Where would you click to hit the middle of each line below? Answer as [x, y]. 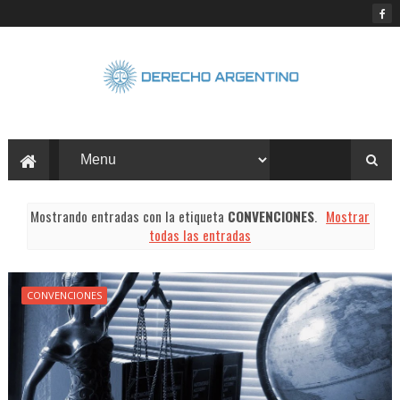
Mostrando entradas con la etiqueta [129, 216]
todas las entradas [200, 234]
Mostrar [348, 216]
